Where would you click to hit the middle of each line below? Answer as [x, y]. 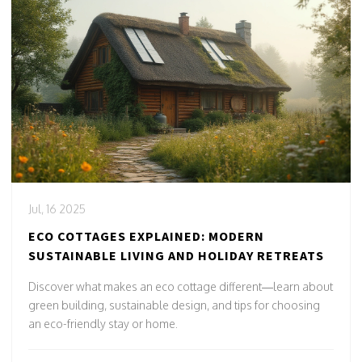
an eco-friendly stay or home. [103, 323]
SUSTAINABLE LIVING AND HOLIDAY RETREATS [176, 255]
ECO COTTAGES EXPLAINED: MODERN [146, 236]
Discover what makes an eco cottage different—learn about [181, 286]
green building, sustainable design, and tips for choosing [174, 305]
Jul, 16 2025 [57, 208]
